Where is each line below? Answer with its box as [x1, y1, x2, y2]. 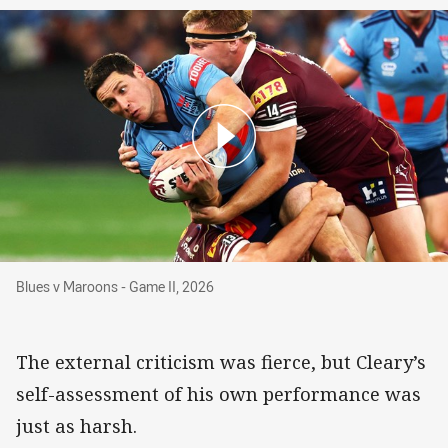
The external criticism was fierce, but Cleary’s [16, 349, 426, 374]
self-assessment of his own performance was [16, 381, 421, 406]
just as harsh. [16, 413, 137, 438]
